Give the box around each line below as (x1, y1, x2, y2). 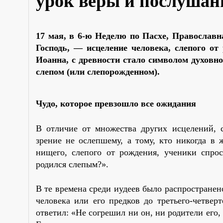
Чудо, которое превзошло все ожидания (36, 98, 196, 109)
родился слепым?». (36, 159, 109, 169)
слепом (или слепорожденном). (36, 66, 160, 77)
